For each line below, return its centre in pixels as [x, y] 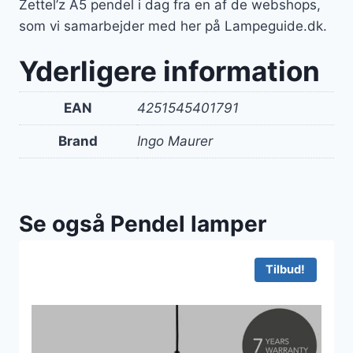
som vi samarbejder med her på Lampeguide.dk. [173, 26]
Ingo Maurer [175, 141]
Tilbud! [286, 269]
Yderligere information [169, 71]
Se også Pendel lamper [143, 223]
